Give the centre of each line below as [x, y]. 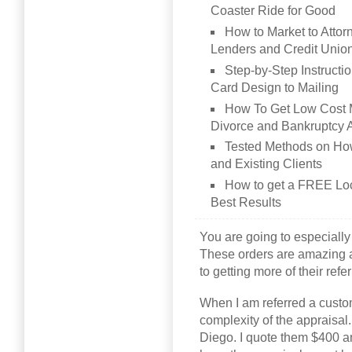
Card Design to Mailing [275, 87]
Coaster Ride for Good [273, 11]
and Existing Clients [267, 164]
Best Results [246, 203]
